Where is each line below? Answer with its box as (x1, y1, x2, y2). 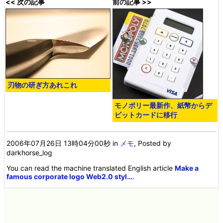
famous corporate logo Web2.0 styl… (6, 172, 133, 181)
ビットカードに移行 (114, 110, 178, 119)
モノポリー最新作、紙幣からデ (114, 101, 213, 110)
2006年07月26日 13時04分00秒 (6, 138, 111, 147)
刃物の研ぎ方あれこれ (7, 80, 78, 89)
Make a (175, 163, 199, 172)
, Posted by (134, 138, 172, 147)
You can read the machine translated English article (6, 163, 175, 172)
